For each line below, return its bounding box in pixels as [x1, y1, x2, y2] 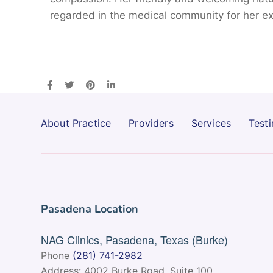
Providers [129, 117, 174, 129]
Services [191, 117, 231, 129]
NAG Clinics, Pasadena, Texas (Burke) [41, 232, 228, 247]
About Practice [41, 117, 112, 129]
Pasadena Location [41, 202, 138, 216]
